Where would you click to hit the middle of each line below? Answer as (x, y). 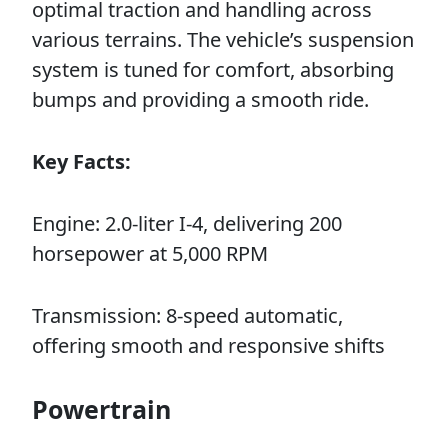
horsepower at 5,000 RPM (150, 253)
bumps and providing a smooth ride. (200, 99)
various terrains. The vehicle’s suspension (223, 39)
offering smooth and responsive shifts (208, 345)
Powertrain (101, 409)
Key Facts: (81, 161)
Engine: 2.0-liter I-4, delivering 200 (187, 223)
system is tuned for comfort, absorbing (213, 69)
